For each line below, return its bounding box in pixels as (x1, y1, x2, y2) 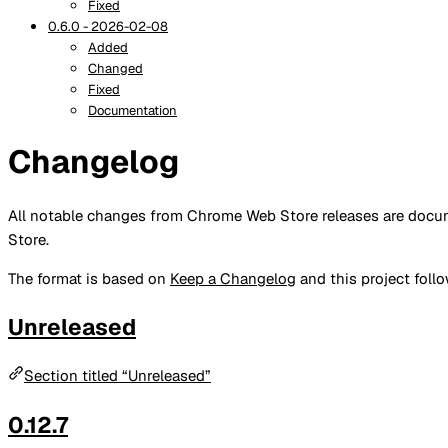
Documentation (88, 101, 177, 119)
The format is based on (8, 268, 170, 288)
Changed (88, 59, 143, 77)
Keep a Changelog (170, 268, 296, 288)
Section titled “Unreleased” (24, 366, 211, 386)
